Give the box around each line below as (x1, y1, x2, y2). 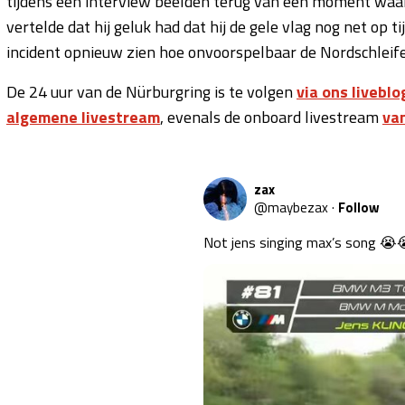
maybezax (268, 196, 329, 218)
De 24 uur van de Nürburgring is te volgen (6, 79, 297, 104)
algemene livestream (6, 104, 160, 129)
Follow (338, 196, 381, 218)
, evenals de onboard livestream (160, 104, 382, 129)
